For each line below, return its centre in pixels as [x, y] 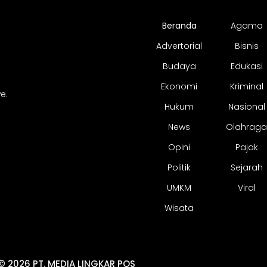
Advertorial [179, 46]
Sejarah [246, 168]
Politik [179, 168]
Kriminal [246, 87]
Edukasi [246, 66]
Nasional [246, 107]
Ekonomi [179, 87]
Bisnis [246, 46]
